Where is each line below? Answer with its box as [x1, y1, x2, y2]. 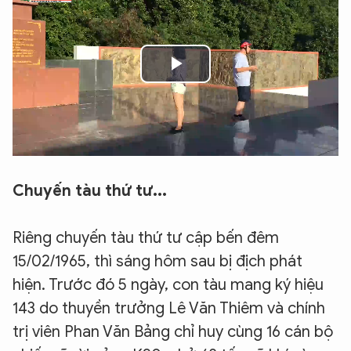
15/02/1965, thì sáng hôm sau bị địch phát [13, 251, 302, 271]
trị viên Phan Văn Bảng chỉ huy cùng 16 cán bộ [13, 321, 333, 342]
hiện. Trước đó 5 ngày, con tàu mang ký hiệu [13, 274, 324, 295]
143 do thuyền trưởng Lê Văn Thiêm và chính [13, 298, 325, 318]
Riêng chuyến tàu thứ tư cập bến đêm [13, 227, 279, 248]
